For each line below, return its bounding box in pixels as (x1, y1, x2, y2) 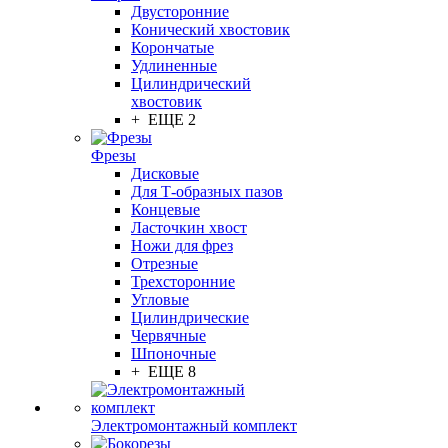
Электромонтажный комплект (91, 417, 297, 434)
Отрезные (131, 255, 198, 272)
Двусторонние (131, 3, 229, 20)
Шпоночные (131, 345, 216, 362)
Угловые (131, 291, 189, 308)
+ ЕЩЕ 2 (131, 111, 196, 128)
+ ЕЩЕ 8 (131, 363, 196, 380)
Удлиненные (131, 57, 217, 74)
